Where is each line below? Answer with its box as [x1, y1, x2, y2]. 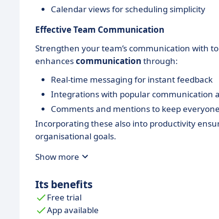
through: [141, 55, 178, 66]
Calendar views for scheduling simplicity [51, 3, 205, 15]
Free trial [47, 192, 82, 203]
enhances [35, 55, 76, 66]
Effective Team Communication [35, 24, 164, 35]
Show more [35, 151, 79, 162]
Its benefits [35, 177, 92, 191]
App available [47, 204, 99, 216]
